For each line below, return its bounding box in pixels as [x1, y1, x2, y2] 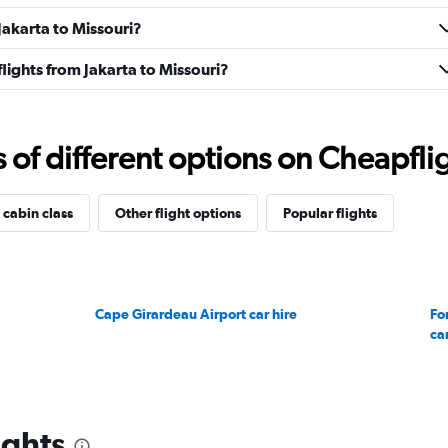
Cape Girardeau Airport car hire [95, 306, 298, 322]
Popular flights [282, 205, 377, 221]
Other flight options [114, 205, 241, 221]
